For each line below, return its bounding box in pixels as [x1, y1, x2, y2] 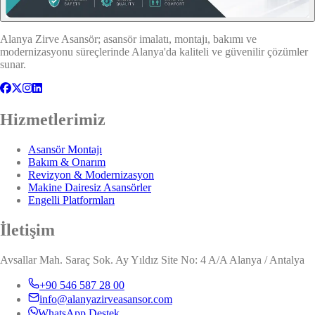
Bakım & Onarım [28, 156, 105, 169]
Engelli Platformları [28, 194, 115, 207]
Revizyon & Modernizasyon [28, 169, 154, 181]
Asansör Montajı [28, 143, 102, 156]
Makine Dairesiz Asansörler [28, 181, 151, 194]
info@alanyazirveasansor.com [39, 293, 172, 306]
